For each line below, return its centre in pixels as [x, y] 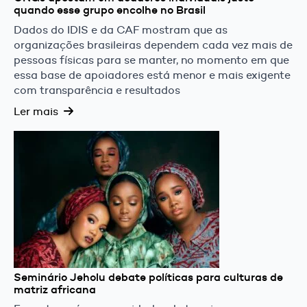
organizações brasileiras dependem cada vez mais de [153, 45]
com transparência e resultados [97, 90]
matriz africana [55, 289]
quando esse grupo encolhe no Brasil [110, 10]
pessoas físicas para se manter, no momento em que [151, 60]
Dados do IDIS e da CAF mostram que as [121, 29]
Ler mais [36, 112]
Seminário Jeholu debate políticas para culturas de [148, 277]
